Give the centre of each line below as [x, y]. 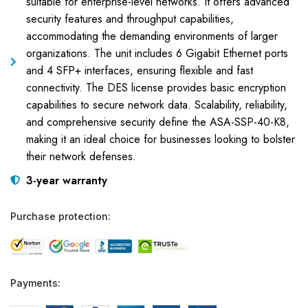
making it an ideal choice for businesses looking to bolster [160, 139]
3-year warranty [66, 180]
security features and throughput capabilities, [130, 19]
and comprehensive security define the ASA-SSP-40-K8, [157, 122]
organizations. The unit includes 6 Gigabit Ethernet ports [157, 53]
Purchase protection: [60, 216]
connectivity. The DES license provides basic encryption [156, 87]
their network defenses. [81, 156]
